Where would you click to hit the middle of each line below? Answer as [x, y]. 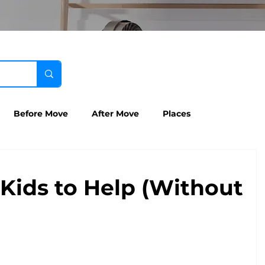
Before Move [41, 113]
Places [177, 113]
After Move [115, 113]
